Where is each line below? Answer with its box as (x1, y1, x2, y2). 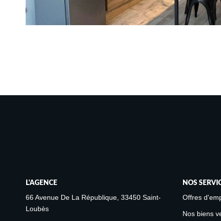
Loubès (26, 205, 49, 213)
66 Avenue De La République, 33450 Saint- (26, 193, 161, 202)
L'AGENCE (26, 179, 57, 186)
